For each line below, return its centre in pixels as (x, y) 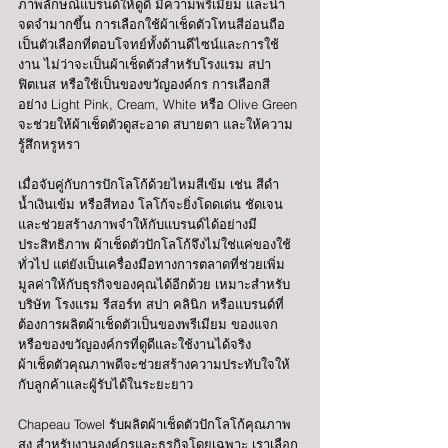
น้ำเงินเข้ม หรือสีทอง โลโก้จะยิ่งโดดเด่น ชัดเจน (152, 204)
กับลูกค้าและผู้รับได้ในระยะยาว (105, 384)
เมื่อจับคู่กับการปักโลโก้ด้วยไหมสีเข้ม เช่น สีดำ (150, 184)
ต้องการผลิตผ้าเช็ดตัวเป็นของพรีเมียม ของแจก (150, 324)
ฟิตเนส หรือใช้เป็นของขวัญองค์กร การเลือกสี (144, 84)
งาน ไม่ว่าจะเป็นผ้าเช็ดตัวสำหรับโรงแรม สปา (146, 64)
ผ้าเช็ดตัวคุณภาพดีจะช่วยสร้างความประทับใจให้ (154, 364)
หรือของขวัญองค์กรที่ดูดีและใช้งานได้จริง (136, 344)
